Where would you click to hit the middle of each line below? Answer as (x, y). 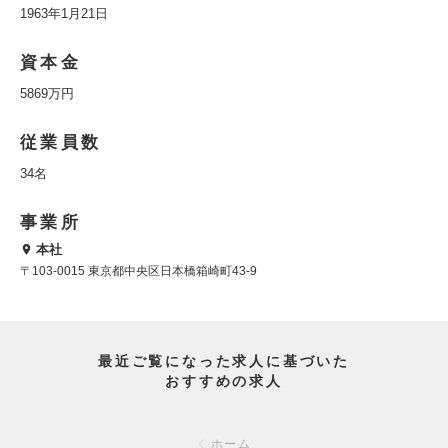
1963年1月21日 (64, 13)
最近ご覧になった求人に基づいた (224, 361)
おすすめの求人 (224, 381)
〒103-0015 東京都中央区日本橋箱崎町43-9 (138, 271)
